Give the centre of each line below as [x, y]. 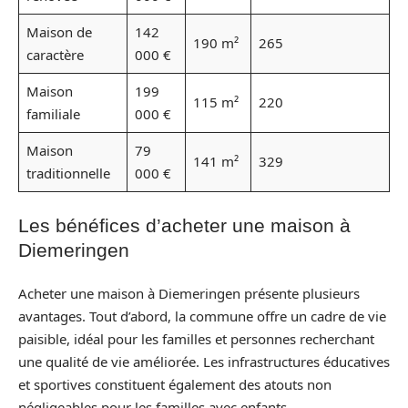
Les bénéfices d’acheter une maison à [184, 225]
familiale [53, 114]
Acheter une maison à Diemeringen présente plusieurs [189, 293]
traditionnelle [68, 173]
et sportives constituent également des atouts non [175, 384]
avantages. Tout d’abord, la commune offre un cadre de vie [202, 316]
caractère [55, 55]
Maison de [59, 32]
